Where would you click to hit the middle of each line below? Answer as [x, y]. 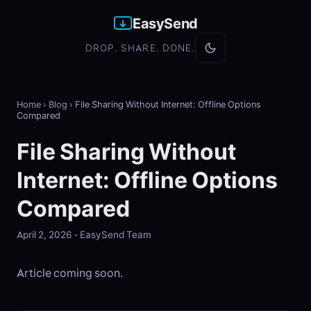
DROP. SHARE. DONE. [140, 48]
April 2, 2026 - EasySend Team [84, 235]
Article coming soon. [70, 273]
